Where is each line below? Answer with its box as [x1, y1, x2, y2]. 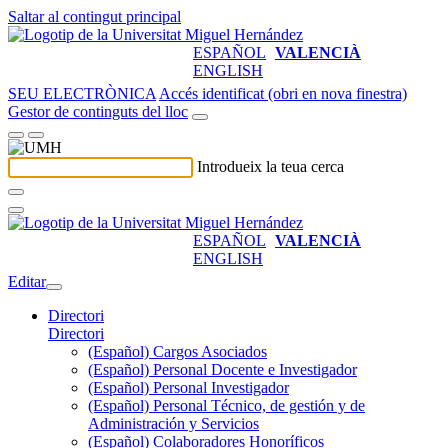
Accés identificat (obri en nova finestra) [159, 85, 407, 102]
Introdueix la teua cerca [197, 158, 344, 175]
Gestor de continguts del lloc [8, 103, 188, 120]
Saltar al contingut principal [8, 8, 181, 25]
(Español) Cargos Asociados [88, 343, 267, 360]
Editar [8, 273, 46, 290]
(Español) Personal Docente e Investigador [88, 361, 357, 378]
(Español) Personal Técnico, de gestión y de [88, 397, 365, 414]
